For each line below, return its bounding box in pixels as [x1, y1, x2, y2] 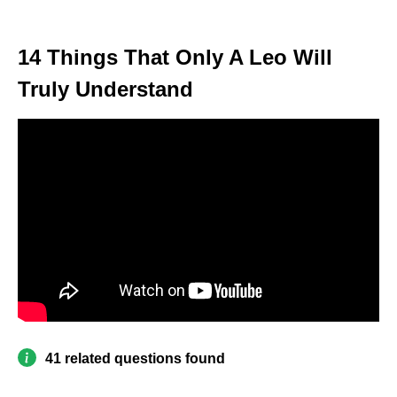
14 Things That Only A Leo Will [18, 44, 332, 69]
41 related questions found [45, 351, 225, 367]
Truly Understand [18, 76, 193, 101]
